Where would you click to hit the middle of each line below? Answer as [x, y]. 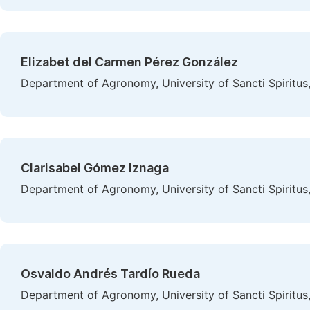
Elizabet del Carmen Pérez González [129, 62]
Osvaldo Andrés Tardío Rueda [110, 274]
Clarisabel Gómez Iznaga [95, 168]
